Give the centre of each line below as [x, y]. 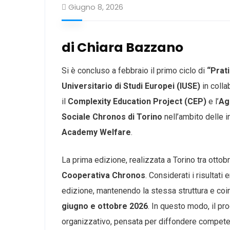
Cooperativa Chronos [103, 175]
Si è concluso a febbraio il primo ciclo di [134, 71]
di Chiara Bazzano [122, 47]
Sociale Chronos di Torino [112, 117]
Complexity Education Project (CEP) [137, 101]
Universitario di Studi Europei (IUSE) [131, 86]
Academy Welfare [96, 132]
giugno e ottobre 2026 [105, 206]
